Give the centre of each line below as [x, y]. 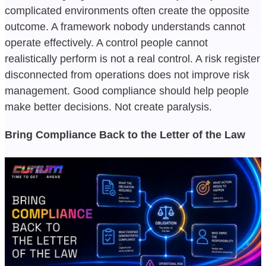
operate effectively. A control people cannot [106, 42]
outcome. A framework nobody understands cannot [125, 26]
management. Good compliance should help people [127, 91]
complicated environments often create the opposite [127, 10]
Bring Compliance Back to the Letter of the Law [125, 134]
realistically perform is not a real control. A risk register [132, 58]
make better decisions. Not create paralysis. [108, 107]
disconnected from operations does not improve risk [127, 75]
